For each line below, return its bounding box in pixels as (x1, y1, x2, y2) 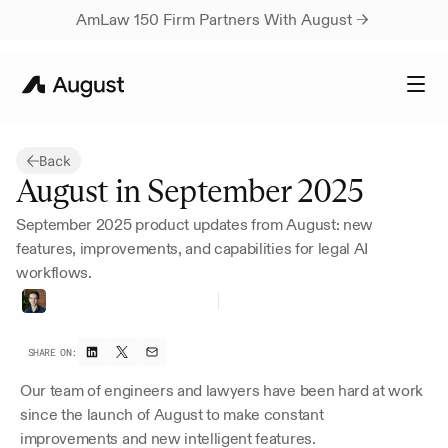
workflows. (16, 263, 92, 282)
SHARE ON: (28, 345, 77, 359)
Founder (219, 299, 279, 318)
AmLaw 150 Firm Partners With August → (75, 10, 373, 29)
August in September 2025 (16, 171, 363, 211)
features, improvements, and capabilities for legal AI (16, 239, 369, 258)
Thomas (46, 299, 103, 318)
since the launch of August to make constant (20, 405, 324, 424)
